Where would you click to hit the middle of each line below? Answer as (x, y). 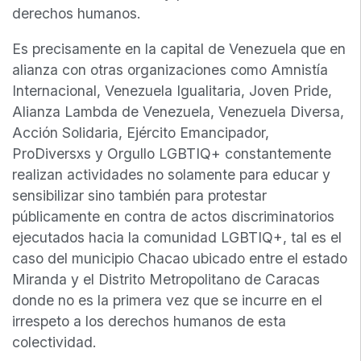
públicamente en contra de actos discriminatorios (173, 216)
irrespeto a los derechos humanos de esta (149, 321)
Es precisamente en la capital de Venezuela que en (179, 48)
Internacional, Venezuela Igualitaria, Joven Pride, (172, 90)
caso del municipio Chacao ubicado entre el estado (180, 258)
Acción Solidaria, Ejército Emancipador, (141, 132)
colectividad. (54, 342)
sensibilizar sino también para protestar (139, 195)
